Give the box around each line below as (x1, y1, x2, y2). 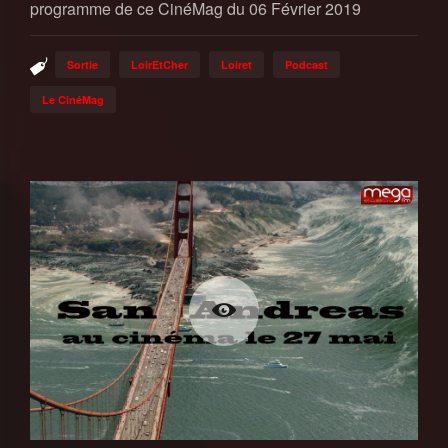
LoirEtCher (131, 57, 188, 73)
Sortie (67, 57, 98, 73)
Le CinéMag (42, 92, 104, 108)
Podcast (285, 57, 328, 73)
